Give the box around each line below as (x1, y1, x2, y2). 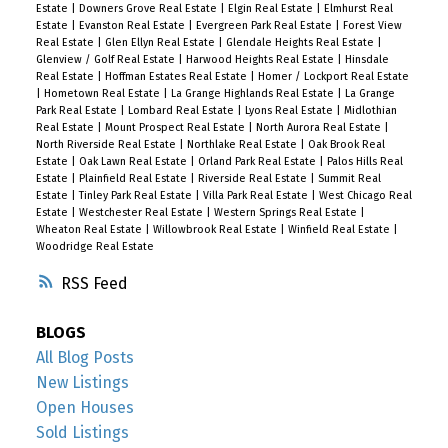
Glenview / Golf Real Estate (35, 52, 178, 66)
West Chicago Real (318, 188, 412, 202)
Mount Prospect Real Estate (104, 120, 248, 134)
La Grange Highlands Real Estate (170, 86, 337, 100)
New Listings (35, 372, 129, 392)
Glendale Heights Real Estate (225, 35, 377, 49)
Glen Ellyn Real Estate (104, 35, 218, 49)
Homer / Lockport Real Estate (257, 69, 409, 83)
